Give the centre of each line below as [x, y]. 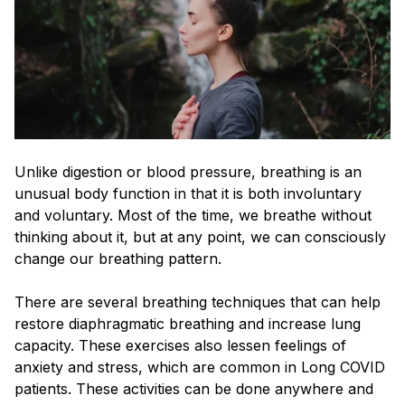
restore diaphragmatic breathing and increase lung [188, 323]
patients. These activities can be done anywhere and [194, 388]
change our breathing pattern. [120, 258]
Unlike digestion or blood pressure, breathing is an [188, 171]
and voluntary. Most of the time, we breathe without [193, 215]
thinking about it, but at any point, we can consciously [200, 236]
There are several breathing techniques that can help [198, 301]
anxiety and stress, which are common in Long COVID [200, 367]
